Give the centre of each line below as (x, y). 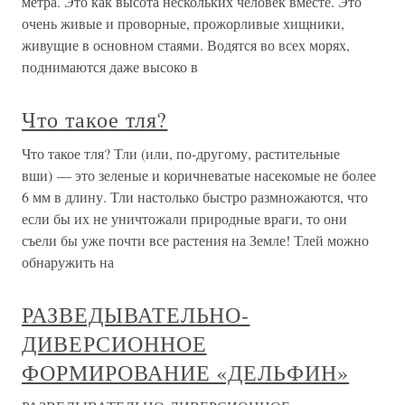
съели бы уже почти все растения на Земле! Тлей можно (195, 240)
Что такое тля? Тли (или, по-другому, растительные (181, 153)
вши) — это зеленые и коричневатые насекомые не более (199, 175)
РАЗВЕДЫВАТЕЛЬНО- (136, 315)
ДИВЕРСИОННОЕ (114, 344)
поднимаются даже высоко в (110, 66)
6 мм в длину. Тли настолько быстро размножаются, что (195, 197)
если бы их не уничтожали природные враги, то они (184, 218)
